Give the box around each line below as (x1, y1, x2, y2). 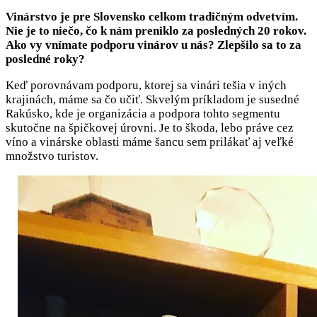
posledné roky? (6, 52, 88, 67)
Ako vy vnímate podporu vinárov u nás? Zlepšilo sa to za (6, 38, 301, 52)
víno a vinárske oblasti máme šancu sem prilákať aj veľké (6, 135, 294, 149)
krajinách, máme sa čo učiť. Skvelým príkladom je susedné (6, 93, 299, 107)
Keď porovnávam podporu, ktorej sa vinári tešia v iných (6, 79, 287, 93)
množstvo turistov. (6, 149, 101, 163)
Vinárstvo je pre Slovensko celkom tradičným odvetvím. (6, 10, 298, 24)
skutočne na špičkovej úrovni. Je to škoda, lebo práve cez (6, 121, 294, 135)
